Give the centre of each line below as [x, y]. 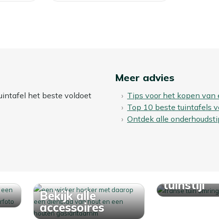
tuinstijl [184, 185]
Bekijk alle [68, 195]
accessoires [72, 207]
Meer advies [145, 77]
